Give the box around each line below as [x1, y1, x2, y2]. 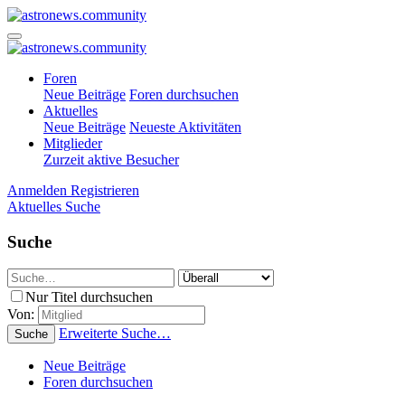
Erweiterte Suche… [59, 325, 171, 342]
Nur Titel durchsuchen [25, 289, 153, 306]
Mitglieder [43, 136, 102, 151]
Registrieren [71, 183, 139, 198]
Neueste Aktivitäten [129, 119, 241, 135]
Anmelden [7, 183, 67, 198]
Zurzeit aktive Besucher [43, 152, 179, 167]
